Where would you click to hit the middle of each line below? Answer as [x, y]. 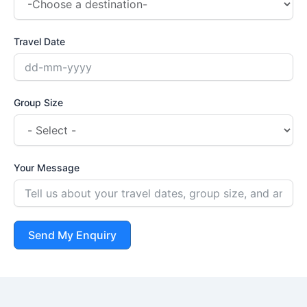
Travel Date [39, 42]
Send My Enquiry [72, 235]
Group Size [38, 103]
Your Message [47, 168]
